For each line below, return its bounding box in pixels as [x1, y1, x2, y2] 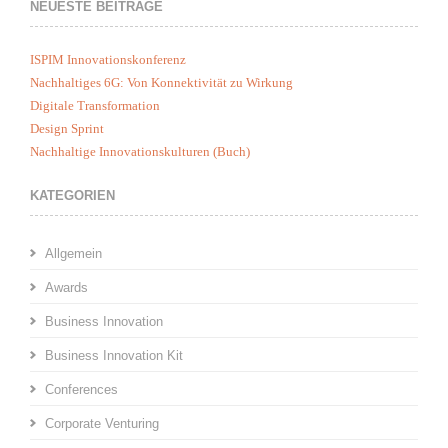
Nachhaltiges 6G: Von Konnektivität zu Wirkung [30, 75, 293, 91]
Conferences [45, 382, 118, 398]
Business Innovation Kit [45, 348, 183, 364]
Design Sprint [30, 121, 104, 137]
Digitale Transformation [30, 98, 160, 114]
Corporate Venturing [45, 416, 159, 432]
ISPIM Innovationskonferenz [30, 52, 186, 68]
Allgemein [45, 246, 102, 262]
